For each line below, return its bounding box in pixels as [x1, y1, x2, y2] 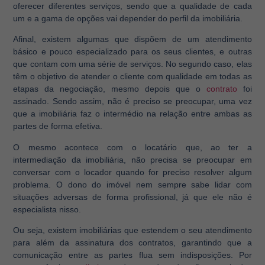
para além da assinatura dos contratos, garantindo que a [13, 237, 252, 247]
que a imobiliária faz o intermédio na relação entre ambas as [13, 109, 252, 119]
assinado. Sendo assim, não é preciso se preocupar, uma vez [13, 96, 252, 106]
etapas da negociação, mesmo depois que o [13, 84, 206, 94]
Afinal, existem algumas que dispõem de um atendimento [13, 34, 252, 44]
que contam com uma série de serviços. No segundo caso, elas [13, 59, 252, 69]
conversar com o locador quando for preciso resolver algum [13, 167, 252, 177]
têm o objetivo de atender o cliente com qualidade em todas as [13, 72, 252, 82]
